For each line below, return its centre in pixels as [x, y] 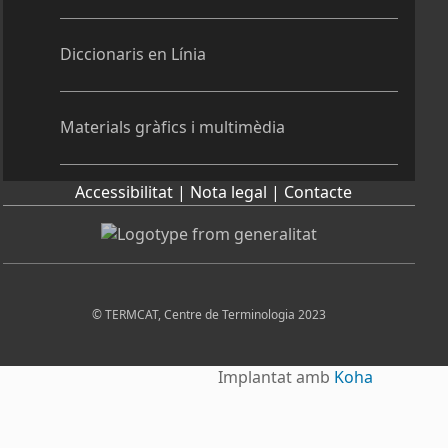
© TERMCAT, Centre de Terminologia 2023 [209, 315]
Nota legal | [237, 193]
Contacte [318, 193]
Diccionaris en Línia [132, 54]
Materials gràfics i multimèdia [172, 127]
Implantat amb [276, 378]
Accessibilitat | [133, 193]
